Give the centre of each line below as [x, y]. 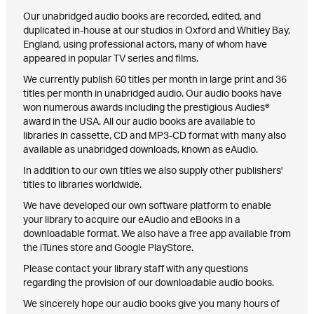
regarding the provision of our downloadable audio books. [148, 284]
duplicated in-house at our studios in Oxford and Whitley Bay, [156, 31]
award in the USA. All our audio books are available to [139, 122]
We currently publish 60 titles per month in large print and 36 [155, 80]
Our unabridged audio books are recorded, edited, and [142, 17]
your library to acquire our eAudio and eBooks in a [131, 220]
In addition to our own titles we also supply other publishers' [152, 171]
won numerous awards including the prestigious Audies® [146, 108]
